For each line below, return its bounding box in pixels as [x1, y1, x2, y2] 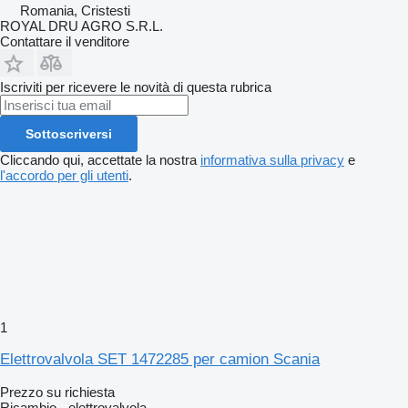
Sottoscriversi [25, 126, 112, 141]
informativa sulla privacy [200, 151, 344, 168]
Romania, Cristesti [20, 2, 130, 18]
